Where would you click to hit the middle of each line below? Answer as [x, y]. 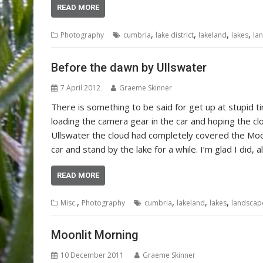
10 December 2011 [92, 255]
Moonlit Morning [95, 235]
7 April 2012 [80, 87]
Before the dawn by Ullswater [129, 67]
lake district [175, 35]
